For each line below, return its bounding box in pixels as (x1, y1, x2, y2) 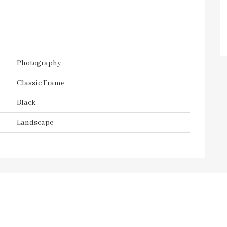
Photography (17, 59, 61, 68)
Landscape (17, 118, 54, 127)
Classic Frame (17, 79, 65, 88)
